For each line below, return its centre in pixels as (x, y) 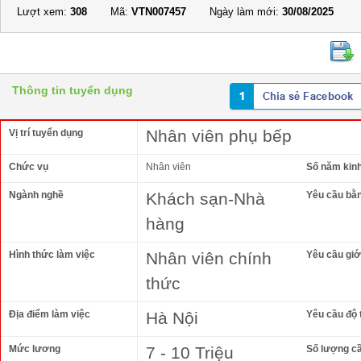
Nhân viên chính (209, 258)
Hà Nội (172, 317)
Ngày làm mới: (244, 11)
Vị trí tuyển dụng (46, 133)
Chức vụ (29, 166)
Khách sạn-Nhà (205, 198)
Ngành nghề (36, 195)
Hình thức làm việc (52, 254)
